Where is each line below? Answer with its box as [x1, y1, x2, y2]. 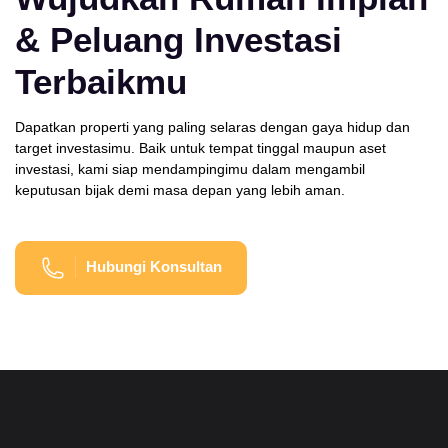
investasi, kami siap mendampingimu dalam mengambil [15, 160, 365, 177]
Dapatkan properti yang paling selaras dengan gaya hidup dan [15, 118, 410, 135]
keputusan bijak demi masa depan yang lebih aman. [15, 181, 345, 198]
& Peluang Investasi [15, 19, 342, 59]
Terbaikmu [15, 61, 187, 101]
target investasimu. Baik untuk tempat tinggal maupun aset [15, 139, 386, 156]
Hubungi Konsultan [85, 257, 222, 275]
